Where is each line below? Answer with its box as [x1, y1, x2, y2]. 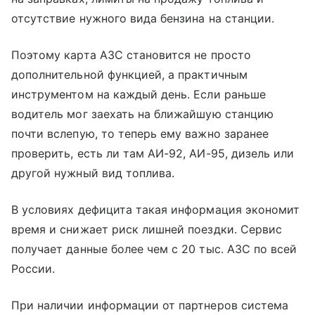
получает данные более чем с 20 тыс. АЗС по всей [11, 242, 297, 257]
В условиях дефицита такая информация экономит [11, 202, 300, 217]
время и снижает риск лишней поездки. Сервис [11, 222, 283, 237]
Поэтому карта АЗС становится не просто [11, 48, 251, 63]
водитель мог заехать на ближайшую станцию [11, 107, 274, 122]
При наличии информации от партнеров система [11, 298, 289, 313]
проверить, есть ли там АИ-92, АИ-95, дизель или [11, 146, 295, 161]
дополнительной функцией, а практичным [11, 67, 247, 82]
